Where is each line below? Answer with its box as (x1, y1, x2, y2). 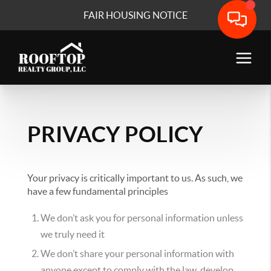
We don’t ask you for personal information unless (41, 212, 244, 223)
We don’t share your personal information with (41, 248, 235, 259)
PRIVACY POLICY (27, 122, 204, 146)
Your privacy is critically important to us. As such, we (27, 172, 243, 183)
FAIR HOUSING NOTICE (83, 9, 188, 21)
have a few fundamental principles (27, 186, 169, 197)
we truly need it (41, 229, 105, 240)
